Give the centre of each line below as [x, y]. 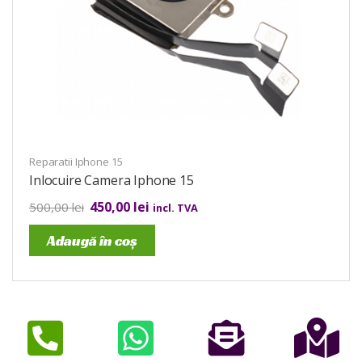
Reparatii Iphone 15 [76, 162]
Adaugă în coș [92, 241]
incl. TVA [175, 208]
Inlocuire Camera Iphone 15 [112, 181]
